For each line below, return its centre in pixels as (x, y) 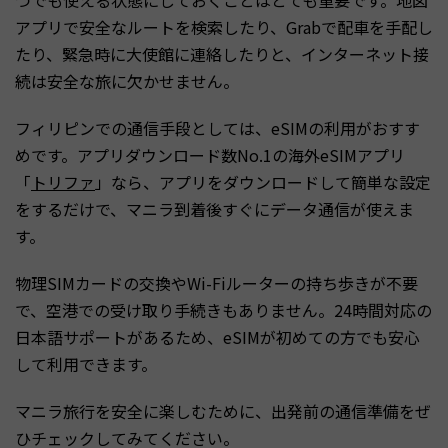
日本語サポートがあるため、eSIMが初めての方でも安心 (217, 336)
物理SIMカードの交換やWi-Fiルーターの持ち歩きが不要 (216, 282)
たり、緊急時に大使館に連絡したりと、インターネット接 (222, 53)
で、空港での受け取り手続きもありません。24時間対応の (223, 309)
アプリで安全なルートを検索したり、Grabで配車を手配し (224, 26)
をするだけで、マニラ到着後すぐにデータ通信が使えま (214, 208)
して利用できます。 (86, 363)
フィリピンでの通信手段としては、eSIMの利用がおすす (217, 127)
